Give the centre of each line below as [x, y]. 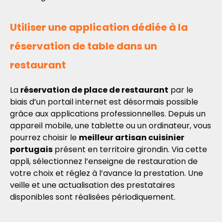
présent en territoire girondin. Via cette [130, 149]
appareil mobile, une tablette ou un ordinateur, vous [111, 126]
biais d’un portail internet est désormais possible [104, 102]
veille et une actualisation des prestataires [92, 185]
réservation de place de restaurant [94, 90]
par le [181, 90]
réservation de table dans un [83, 46]
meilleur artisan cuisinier [132, 138]
